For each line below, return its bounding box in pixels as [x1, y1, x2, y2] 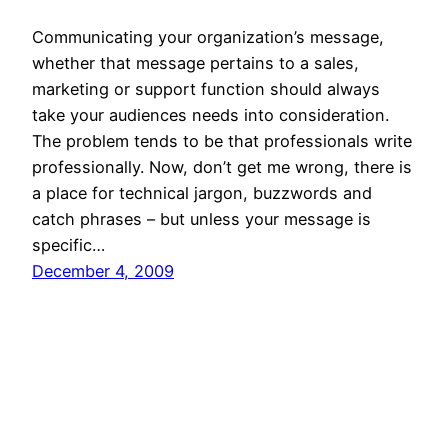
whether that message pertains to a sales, [32, 53, 359, 74]
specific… [32, 235, 105, 256]
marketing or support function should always [32, 79, 380, 100]
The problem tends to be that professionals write [32, 131, 412, 152]
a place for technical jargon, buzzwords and [32, 183, 372, 204]
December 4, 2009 [32, 261, 174, 282]
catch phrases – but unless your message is [32, 209, 371, 230]
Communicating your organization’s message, [32, 27, 384, 48]
